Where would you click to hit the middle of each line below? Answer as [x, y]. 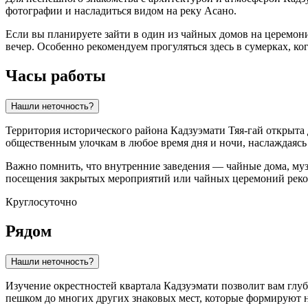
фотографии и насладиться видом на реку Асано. [121, 11]
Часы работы [56, 76]
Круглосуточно [41, 202]
